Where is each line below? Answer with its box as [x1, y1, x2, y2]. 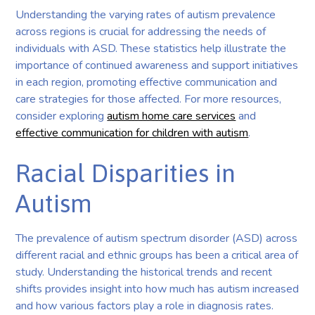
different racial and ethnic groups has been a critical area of [15, 247, 299, 263]
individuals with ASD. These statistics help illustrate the [15, 40, 287, 56]
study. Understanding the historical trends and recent [15, 264, 273, 280]
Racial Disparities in [15, 157, 236, 188]
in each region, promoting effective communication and [15, 74, 278, 90]
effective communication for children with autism [15, 124, 249, 141]
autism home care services [107, 108, 236, 124]
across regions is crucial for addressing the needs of [15, 23, 266, 39]
